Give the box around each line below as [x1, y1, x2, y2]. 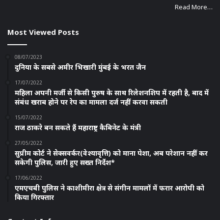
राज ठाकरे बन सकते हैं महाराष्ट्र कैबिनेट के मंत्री [15, 122, 141, 132]
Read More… [175, 2, 213, 11]
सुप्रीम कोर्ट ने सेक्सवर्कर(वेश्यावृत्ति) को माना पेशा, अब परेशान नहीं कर [15, 148, 208, 158]
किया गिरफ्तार [15, 192, 54, 202]
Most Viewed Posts [7, 27, 79, 37]
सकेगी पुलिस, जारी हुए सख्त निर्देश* [15, 157, 115, 167]
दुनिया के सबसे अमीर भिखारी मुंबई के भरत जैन [15, 62, 146, 72]
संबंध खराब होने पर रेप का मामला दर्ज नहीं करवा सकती [15, 97, 167, 107]
